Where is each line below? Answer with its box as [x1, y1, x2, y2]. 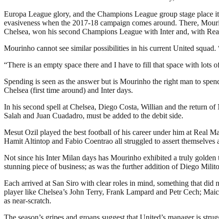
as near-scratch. [4, 196, 51, 205]
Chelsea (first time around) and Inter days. [4, 86, 133, 94]
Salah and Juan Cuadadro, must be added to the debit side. [4, 111, 183, 120]
